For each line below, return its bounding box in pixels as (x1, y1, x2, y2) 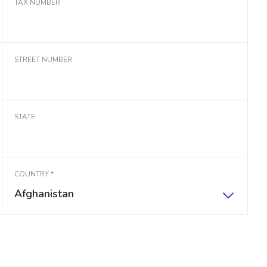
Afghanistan (14, 187, 74, 201)
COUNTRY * (14, 169, 54, 179)
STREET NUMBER (14, 55, 72, 65)
